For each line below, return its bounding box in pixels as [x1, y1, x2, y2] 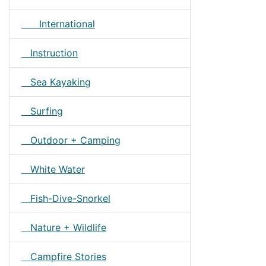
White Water [21, 163, 85, 175]
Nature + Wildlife [21, 221, 106, 233]
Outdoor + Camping [21, 134, 121, 146]
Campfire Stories [21, 251, 106, 262]
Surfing [21, 105, 63, 117]
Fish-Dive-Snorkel [21, 192, 110, 204]
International [21, 18, 95, 30]
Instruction [21, 47, 78, 59]
